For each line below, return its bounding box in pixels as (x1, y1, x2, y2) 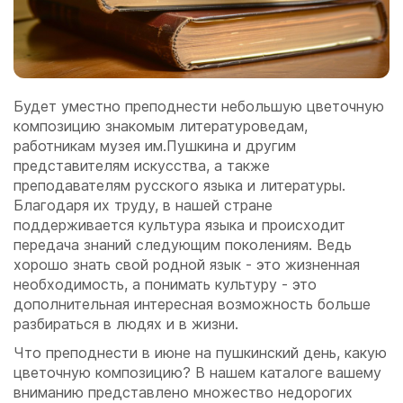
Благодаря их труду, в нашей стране (13, 196, 273, 215)
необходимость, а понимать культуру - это (13, 275, 317, 294)
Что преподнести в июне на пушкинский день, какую (13, 344, 387, 363)
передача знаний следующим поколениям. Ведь (13, 236, 352, 255)
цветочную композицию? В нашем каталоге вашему (13, 363, 381, 382)
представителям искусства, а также (13, 157, 270, 175)
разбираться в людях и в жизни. (13, 315, 238, 334)
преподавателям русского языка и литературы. (13, 176, 345, 195)
